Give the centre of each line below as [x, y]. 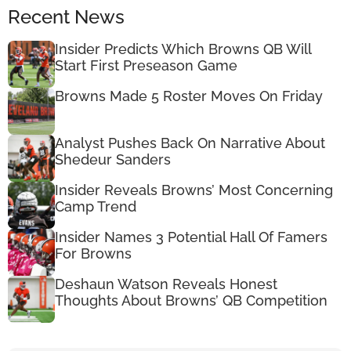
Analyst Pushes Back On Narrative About [190, 143]
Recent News [66, 16]
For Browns [93, 253]
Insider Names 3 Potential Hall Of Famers [191, 237]
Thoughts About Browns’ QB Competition [191, 300]
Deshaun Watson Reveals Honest [166, 284]
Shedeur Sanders [113, 159]
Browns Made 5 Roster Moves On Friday [189, 96]
